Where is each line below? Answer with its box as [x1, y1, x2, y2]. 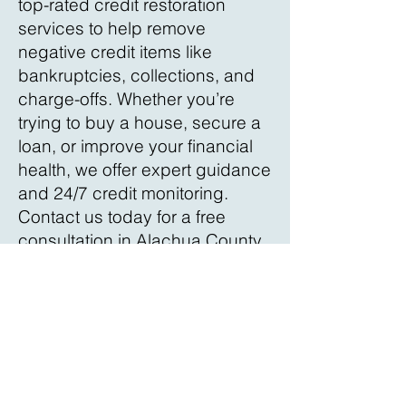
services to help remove [18, 17, 206, 39]
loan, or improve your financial [18, 135, 253, 157]
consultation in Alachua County [18, 229, 262, 251]
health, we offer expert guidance [18, 159, 271, 180]
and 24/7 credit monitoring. [18, 182, 228, 204]
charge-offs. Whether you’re [18, 88, 235, 110]
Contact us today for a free [18, 206, 226, 227]
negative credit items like [18, 41, 212, 63]
